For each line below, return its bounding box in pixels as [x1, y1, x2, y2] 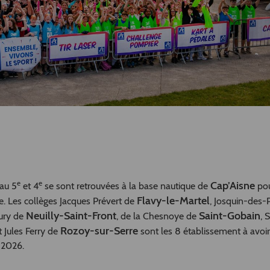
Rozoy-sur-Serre [60, 224, 138, 238]
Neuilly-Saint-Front [26, 209, 116, 223]
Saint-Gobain [199, 209, 260, 223]
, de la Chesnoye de [116, 210, 199, 222]
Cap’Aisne [210, 179, 257, 193]
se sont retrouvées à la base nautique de [42, 180, 210, 192]
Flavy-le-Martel [137, 194, 210, 208]
